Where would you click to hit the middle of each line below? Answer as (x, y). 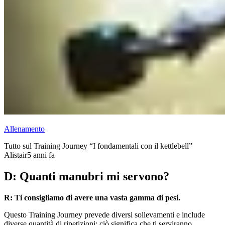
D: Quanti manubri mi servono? (87, 177)
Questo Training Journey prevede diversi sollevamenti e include (104, 215)
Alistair (16, 155)
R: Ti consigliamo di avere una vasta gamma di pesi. (92, 198)
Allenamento (24, 129)
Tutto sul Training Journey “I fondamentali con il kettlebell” (98, 146)
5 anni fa (41, 155)
